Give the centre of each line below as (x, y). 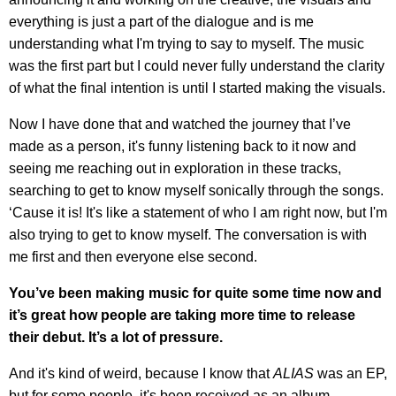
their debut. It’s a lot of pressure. (116, 338)
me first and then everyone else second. (133, 257)
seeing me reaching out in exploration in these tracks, (175, 169)
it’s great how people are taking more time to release (182, 316)
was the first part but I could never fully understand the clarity (197, 66)
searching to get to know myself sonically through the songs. (196, 191)
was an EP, (350, 374)
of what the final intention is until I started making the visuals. (197, 88)
